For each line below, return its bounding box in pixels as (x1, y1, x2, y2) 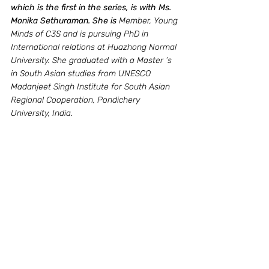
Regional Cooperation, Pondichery (11, 95, 142, 105)
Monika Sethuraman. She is (11, 16, 119, 26)
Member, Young (119, 16, 180, 26)
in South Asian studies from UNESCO (11, 68, 153, 79)
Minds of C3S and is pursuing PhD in (11, 29, 151, 39)
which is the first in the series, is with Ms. (11, 2, 174, 13)
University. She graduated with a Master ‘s (11, 55, 174, 65)
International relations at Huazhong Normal (11, 42, 179, 52)
